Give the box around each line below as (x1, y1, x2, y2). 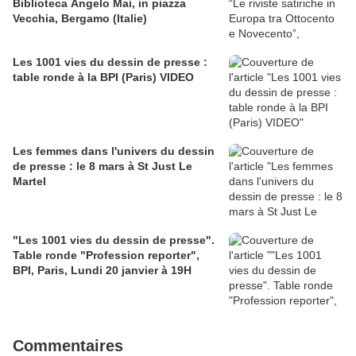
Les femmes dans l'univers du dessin (13, 145, 215, 158)
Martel (13, 175, 46, 188)
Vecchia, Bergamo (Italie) (13, 12, 147, 25)
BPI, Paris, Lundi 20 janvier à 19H (13, 264, 192, 277)
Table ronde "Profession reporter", (13, 249, 199, 262)
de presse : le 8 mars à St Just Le (13, 160, 192, 173)
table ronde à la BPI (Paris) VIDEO (13, 71, 194, 84)
